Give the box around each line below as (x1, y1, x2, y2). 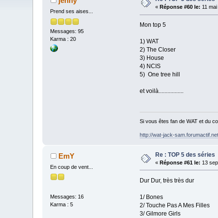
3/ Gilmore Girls (139, 210, 181, 217)
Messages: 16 (50, 194, 84, 200)
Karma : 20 (50, 36, 76, 42)
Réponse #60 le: (160, 4, 201, 10)
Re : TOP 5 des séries (155, 151, 216, 158)
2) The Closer (139, 46, 176, 54)
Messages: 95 (50, 28, 84, 34)
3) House (139, 54, 164, 62)
